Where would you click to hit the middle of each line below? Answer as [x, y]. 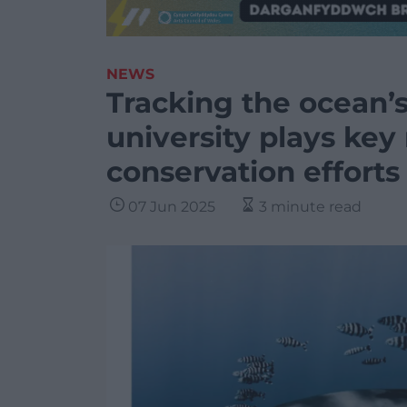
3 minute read [310, 207]
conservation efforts [253, 172]
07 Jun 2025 [172, 207]
